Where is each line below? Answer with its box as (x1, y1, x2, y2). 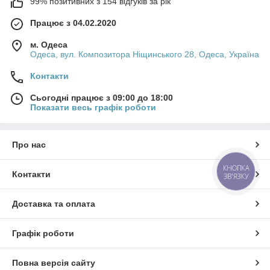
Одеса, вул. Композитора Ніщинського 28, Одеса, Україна (30, 49, 259, 60)
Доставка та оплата (12, 199, 95, 209)
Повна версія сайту (12, 258, 95, 268)
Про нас (12, 140, 46, 150)
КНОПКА (223, 163, 250, 173)
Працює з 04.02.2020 (30, 18, 116, 28)
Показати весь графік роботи (30, 102, 156, 113)
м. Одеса (30, 40, 67, 50)
